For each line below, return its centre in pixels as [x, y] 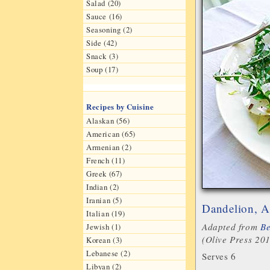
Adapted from [231, 226]
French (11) [106, 160]
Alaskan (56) [108, 120]
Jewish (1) [104, 226]
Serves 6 [219, 256]
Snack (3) [102, 56]
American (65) [111, 133]
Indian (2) [103, 187]
